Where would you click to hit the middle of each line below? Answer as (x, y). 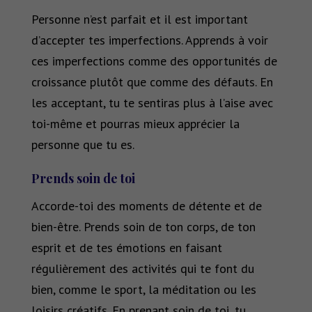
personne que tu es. (83, 145)
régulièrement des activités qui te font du (142, 269)
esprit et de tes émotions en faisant (126, 248)
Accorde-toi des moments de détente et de (146, 206)
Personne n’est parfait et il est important (139, 19)
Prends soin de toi (84, 179)
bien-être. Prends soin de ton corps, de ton (143, 227)
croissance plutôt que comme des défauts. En (152, 82)
